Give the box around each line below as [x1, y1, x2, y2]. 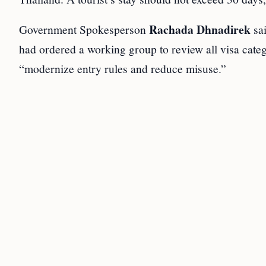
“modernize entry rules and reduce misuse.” [19, 61, 226, 77]
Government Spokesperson [19, 21, 149, 37]
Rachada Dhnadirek [149, 21, 251, 39]
